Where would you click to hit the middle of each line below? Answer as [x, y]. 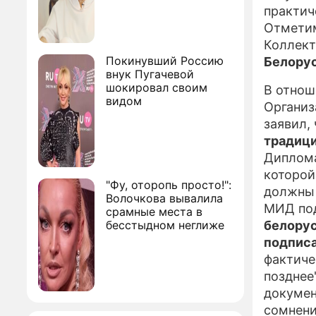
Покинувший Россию [165, 61]
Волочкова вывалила [164, 198]
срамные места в [154, 212]
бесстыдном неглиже [165, 225]
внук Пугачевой [150, 74]
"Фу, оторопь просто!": [169, 185]
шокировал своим [157, 87]
